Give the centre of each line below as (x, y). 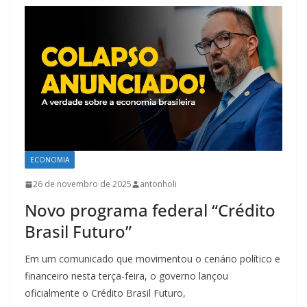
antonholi (158, 184)
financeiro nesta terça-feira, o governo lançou (126, 276)
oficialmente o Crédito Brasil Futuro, (105, 293)
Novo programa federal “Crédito (150, 210)
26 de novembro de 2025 (82, 184)
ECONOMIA (50, 160)
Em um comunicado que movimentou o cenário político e (152, 259)
